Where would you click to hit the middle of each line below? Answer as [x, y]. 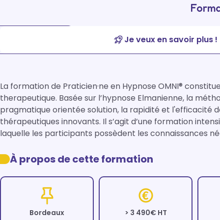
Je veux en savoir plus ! [171, 40]
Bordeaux [47, 213]
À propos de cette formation [82, 159]
